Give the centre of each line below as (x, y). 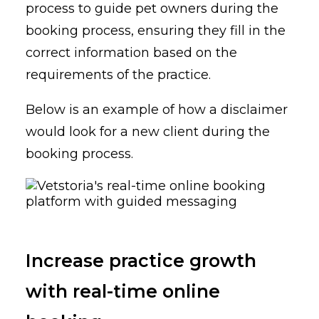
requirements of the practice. (118, 75)
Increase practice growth (141, 261)
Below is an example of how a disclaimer (157, 110)
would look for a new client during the (148, 132)
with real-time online (123, 292)
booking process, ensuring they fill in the (156, 31)
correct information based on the (131, 53)
